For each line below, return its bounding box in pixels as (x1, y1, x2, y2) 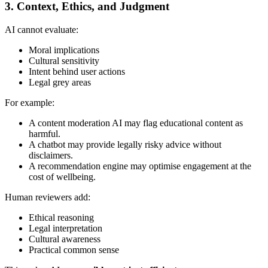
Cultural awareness (29, 233, 100, 244)
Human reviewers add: (5, 191, 90, 202)
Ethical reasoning (29, 212, 94, 223)
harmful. (29, 128, 60, 139)
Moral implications (29, 44, 99, 55)
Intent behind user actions (29, 66, 125, 77)
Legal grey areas (29, 77, 91, 87)
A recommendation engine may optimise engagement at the (29, 160, 251, 171)
